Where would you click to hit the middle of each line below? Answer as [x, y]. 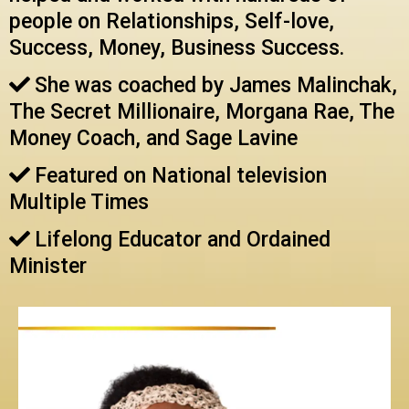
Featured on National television [181, 176]
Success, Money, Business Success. [177, 48]
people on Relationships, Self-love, [172, 22]
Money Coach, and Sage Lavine [153, 139]
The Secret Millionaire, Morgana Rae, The [202, 112]
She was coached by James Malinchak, [216, 86]
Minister [48, 267]
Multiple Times [79, 203]
